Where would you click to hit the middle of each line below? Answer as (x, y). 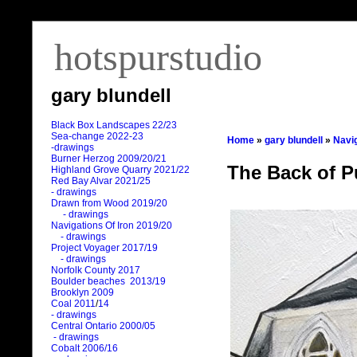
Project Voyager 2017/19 (104, 248)
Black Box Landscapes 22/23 (114, 126)
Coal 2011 (73, 304)
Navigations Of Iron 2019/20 (113, 226)
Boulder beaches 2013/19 (108, 282)
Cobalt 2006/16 (84, 349)
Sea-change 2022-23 (97, 137)
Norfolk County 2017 (96, 271)
